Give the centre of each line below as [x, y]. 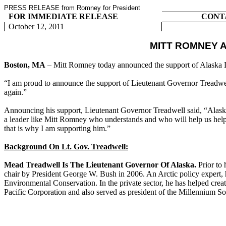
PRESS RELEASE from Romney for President [72, 8]
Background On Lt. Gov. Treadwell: [66, 147]
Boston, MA [25, 65]
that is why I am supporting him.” [57, 128]
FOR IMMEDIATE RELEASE [63, 17]
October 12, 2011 [36, 26]
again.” [15, 92]
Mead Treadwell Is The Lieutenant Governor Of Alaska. [101, 165]
